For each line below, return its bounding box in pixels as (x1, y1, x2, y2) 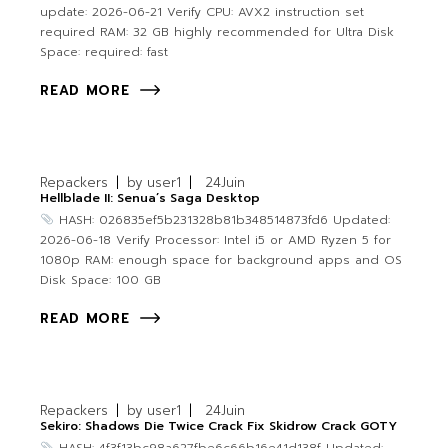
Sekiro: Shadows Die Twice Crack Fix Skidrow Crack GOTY (40, 417, 398, 436)
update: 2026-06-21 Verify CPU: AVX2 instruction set (40, 3, 365, 22)
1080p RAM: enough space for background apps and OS (40, 251, 403, 270)
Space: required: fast (40, 43, 169, 62)
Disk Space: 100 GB (40, 271, 162, 290)
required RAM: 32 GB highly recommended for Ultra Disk (40, 23, 395, 42)
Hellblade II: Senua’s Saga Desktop (40, 189, 261, 208)
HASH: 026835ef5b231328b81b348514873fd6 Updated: (53, 211, 390, 230)
